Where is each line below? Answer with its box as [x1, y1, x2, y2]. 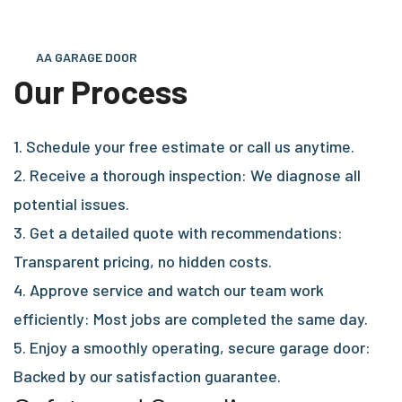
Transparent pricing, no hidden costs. [13, 251, 272, 272]
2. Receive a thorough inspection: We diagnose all [13, 165, 361, 186]
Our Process [13, 72, 188, 111]
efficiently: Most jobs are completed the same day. [13, 309, 368, 329]
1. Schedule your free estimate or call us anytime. [13, 136, 354, 157]
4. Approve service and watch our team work [13, 280, 324, 301]
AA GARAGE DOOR [36, 49, 137, 66]
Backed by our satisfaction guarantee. [13, 366, 281, 387]
